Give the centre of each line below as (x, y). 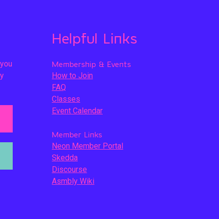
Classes (66, 99)
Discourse (69, 169)
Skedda (65, 158)
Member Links (77, 134)
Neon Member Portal (88, 146)
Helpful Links (95, 38)
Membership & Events (91, 64)
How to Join (72, 76)
